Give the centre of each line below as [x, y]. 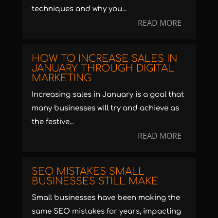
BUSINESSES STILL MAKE [95, 181]
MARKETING [61, 78]
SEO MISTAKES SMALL [88, 171]
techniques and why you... [79, 9]
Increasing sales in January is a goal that [108, 94]
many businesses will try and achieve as [105, 108]
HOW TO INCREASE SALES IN [104, 58]
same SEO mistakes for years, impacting [106, 211]
